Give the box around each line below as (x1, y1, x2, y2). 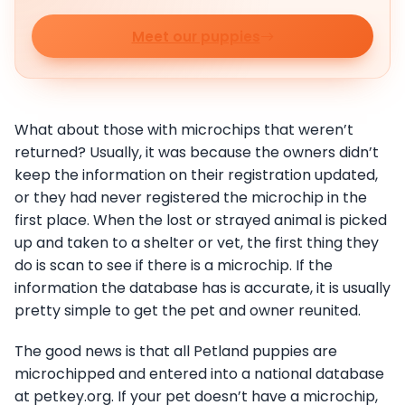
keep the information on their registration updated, (14, 165, 378, 186)
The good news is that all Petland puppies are (14, 341, 337, 363)
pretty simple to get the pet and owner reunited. (14, 300, 361, 322)
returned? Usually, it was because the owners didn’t (14, 142, 379, 164)
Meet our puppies (131, 26, 260, 46)
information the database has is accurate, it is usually (14, 278, 391, 299)
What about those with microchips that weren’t (14, 119, 353, 141)
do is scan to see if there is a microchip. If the (14, 255, 333, 277)
